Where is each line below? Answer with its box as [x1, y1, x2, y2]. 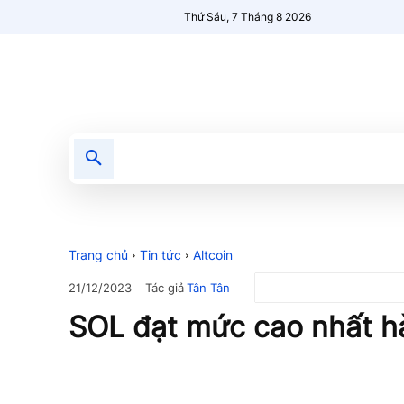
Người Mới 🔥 [309, 151, 386, 166]
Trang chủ [69, 247, 128, 262]
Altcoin [193, 247, 233, 262]
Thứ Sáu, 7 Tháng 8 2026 [184, 10, 312, 23]
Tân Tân [187, 280, 230, 295]
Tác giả [145, 280, 184, 295]
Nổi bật [237, 151, 280, 166]
